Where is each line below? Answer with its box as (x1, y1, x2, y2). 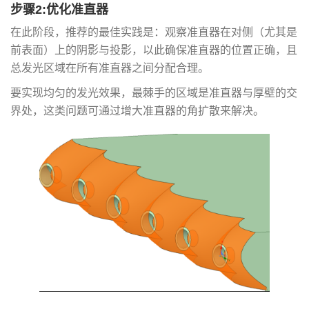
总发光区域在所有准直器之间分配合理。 (10, 62, 209, 74)
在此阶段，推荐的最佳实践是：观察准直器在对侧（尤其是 (10, 26, 297, 39)
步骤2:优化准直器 (10, 3, 108, 17)
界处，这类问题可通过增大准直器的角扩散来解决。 (10, 105, 264, 117)
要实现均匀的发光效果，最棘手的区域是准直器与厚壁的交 (10, 87, 297, 99)
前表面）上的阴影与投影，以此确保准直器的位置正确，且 (10, 44, 297, 57)
